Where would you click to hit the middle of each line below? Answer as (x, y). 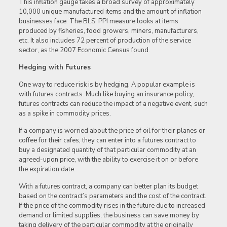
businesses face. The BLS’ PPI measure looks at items (98, 22)
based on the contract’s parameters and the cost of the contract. (112, 196)
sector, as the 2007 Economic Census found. (84, 50)
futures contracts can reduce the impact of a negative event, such (113, 104)
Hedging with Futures (56, 68)
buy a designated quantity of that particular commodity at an (107, 150)
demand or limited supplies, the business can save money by (109, 216)
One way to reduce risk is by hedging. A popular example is (107, 85)
